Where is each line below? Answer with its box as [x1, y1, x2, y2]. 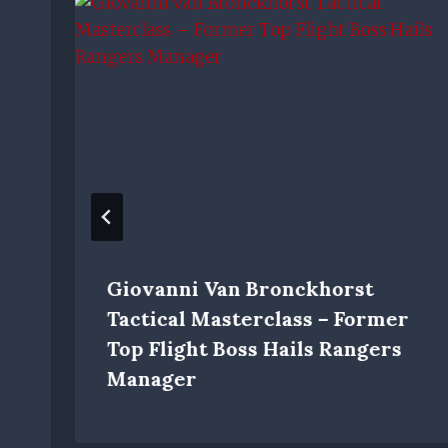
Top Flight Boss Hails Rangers [107, 336, 402, 362]
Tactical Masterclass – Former [107, 306, 409, 332]
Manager [107, 366, 197, 392]
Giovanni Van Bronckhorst [107, 276, 374, 302]
